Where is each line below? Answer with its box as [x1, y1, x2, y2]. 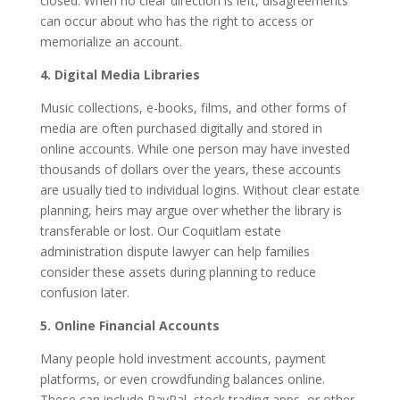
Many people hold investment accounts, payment [39, 350, 326, 367]
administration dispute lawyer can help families [39, 243, 310, 260]
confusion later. [39, 284, 129, 301]
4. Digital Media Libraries [39, 66, 200, 83]
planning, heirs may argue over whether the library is [39, 202, 342, 219]
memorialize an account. [39, 33, 182, 50]
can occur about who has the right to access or [39, 12, 313, 29]
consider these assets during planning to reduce [39, 263, 316, 280]
